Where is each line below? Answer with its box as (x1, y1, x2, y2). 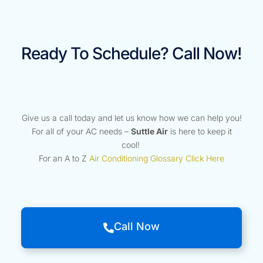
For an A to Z (39, 153, 89, 163)
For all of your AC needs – (31, 126, 131, 136)
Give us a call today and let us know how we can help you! (21, 112, 242, 123)
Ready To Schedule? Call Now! (21, 43, 242, 64)
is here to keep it (167, 126, 232, 136)
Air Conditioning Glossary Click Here (89, 153, 224, 163)
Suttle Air (130, 126, 168, 136)
